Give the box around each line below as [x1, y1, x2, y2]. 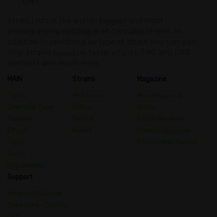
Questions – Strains [7, 201, 68, 209]
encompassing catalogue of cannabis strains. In [7, 26, 182, 36]
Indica [72, 103, 91, 111]
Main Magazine [137, 91, 182, 100]
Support [7, 172, 33, 181]
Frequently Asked [7, 189, 62, 198]
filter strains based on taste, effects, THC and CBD [7, 47, 190, 57]
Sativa [72, 114, 93, 123]
